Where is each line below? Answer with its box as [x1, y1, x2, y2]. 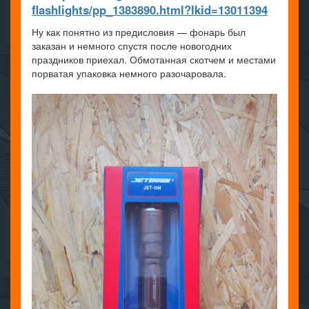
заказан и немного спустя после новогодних [32, 39, 232, 53]
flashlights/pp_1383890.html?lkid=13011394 [32, 1, 268, 19]
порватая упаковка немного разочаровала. [32, 66, 226, 81]
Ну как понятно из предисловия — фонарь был [32, 25, 246, 39]
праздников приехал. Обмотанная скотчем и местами [32, 52, 276, 67]
